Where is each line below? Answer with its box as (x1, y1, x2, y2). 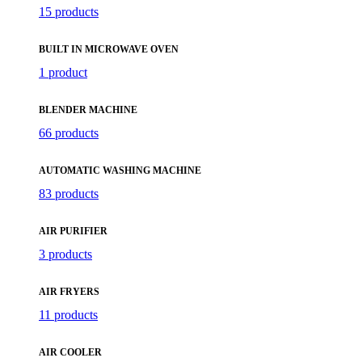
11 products (39, 307, 98, 322)
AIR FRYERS (39, 285, 99, 297)
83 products (39, 186, 99, 200)
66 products (39, 125, 99, 140)
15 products (39, 4, 99, 19)
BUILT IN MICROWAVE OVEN (39, 43, 179, 55)
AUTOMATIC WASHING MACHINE (39, 164, 201, 176)
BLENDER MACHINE (39, 103, 137, 116)
